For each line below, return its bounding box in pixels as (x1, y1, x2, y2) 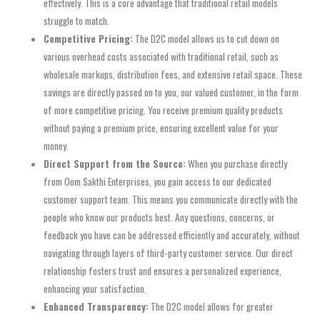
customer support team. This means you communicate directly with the (44, 192, 299, 207)
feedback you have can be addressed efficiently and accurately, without (44, 228, 301, 243)
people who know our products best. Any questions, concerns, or (44, 210, 276, 225)
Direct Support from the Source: (44, 156, 186, 171)
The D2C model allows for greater (149, 299, 274, 314)
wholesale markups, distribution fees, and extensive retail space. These (44, 67, 303, 82)
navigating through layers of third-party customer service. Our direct (44, 246, 294, 261)
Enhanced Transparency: (44, 299, 149, 314)
